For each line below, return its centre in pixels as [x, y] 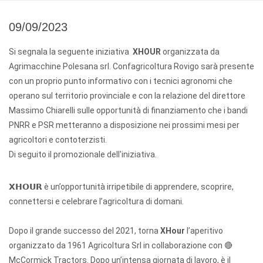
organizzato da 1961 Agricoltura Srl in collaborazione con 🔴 [121, 245]
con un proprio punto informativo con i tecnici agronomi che [121, 81]
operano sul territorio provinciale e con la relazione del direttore [127, 96]
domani [168, 201]
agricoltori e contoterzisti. [59, 140]
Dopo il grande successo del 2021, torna [85, 231]
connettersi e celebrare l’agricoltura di [81, 201]
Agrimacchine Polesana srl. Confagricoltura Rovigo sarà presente [131, 66]
